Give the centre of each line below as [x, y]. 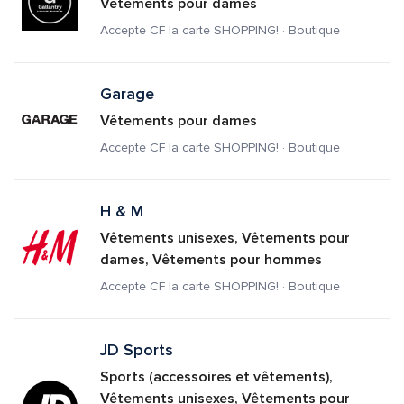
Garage [127, 94]
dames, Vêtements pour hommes [211, 260]
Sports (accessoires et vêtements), [216, 377]
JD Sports [136, 350]
